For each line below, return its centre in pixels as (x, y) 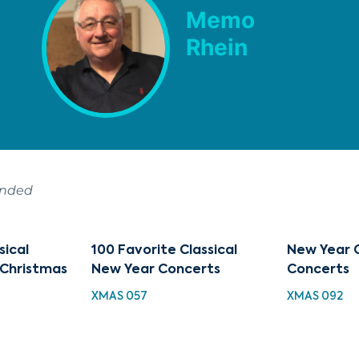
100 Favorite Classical (165, 250)
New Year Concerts (156, 270)
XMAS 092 (315, 296)
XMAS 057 (120, 296)
